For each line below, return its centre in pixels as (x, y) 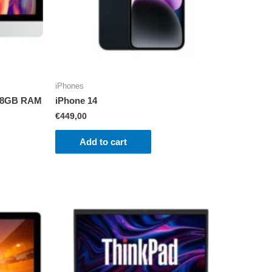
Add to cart (103, 142)
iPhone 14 (76, 101)
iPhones (70, 86)
